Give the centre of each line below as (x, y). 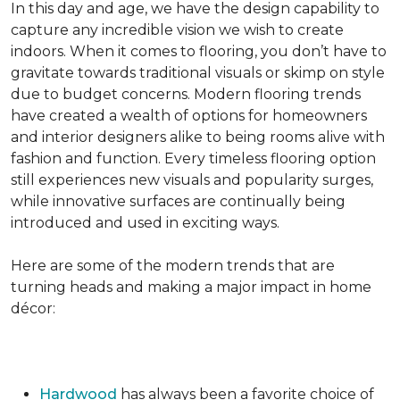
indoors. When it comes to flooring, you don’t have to (199, 51)
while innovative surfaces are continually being (178, 201)
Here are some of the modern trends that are (173, 266)
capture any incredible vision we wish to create (177, 30)
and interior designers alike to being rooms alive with (198, 137)
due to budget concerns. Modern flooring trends (186, 94)
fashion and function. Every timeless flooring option (193, 158)
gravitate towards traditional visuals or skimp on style (198, 73)
